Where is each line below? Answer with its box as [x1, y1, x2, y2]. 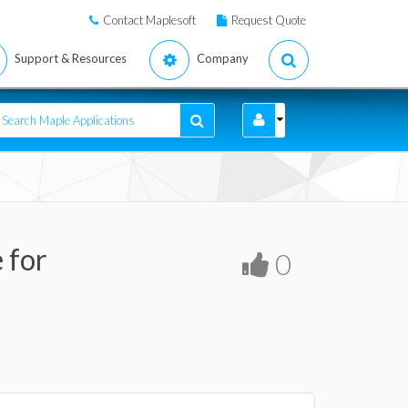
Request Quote [231, 13, 306, 27]
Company [197, 51, 249, 66]
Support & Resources [15, 51, 127, 66]
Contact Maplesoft [103, 13, 196, 27]
